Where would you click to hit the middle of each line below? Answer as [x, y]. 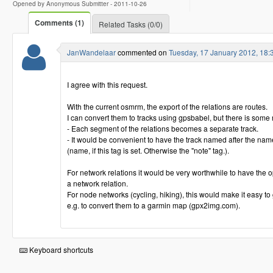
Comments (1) [59, 23]
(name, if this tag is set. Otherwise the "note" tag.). [148, 150]
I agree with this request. [107, 84]
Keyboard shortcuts [60, 250]
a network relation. [97, 183]
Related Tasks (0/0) [131, 24]
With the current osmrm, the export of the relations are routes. [167, 106]
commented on [142, 52]
